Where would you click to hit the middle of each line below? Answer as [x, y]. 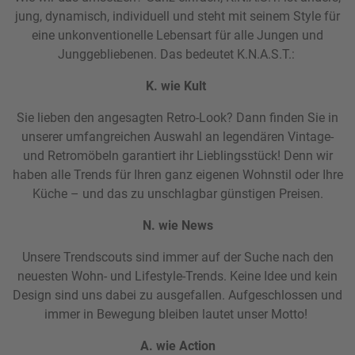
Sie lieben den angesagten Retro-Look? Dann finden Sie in [177, 118]
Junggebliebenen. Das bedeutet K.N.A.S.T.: [177, 55]
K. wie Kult [177, 86]
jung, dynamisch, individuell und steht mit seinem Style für [177, 17]
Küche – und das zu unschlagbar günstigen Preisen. [177, 194]
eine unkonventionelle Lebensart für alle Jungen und [177, 36]
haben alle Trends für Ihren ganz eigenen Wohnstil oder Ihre [177, 175]
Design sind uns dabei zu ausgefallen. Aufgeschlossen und [177, 296]
